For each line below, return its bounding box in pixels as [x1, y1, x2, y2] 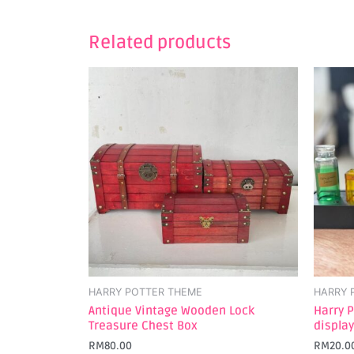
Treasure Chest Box [88, 318, 198, 333]
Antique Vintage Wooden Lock [88, 303, 254, 318]
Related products [88, 32, 231, 55]
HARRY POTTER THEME [88, 285, 202, 298]
